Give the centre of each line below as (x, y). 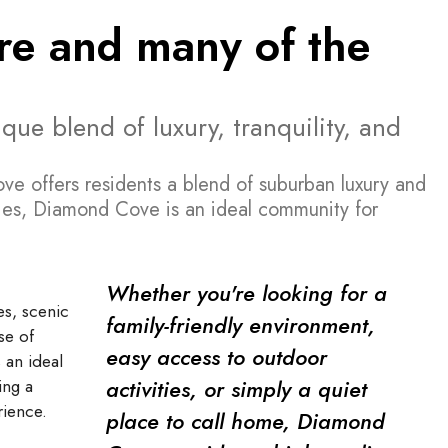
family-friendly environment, (240, 325)
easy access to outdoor (216, 357)
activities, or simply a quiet (236, 389)
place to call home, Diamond (245, 421)
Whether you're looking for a (246, 293)
